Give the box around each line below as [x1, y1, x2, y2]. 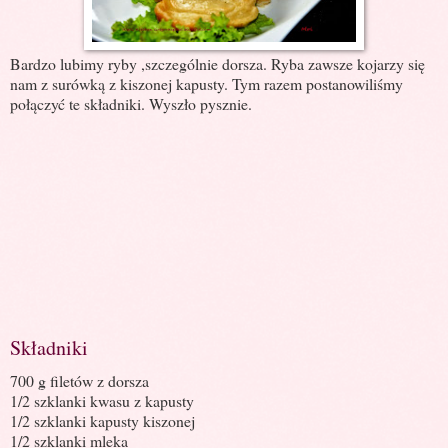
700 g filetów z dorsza [10, 369, 149, 391]
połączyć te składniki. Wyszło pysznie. [10, 92, 252, 114]
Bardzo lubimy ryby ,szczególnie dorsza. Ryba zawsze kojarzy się [10, 52, 425, 74]
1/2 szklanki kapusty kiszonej [10, 409, 195, 431]
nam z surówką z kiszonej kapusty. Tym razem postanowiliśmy [10, 72, 403, 94]
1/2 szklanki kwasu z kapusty [10, 389, 194, 411]
